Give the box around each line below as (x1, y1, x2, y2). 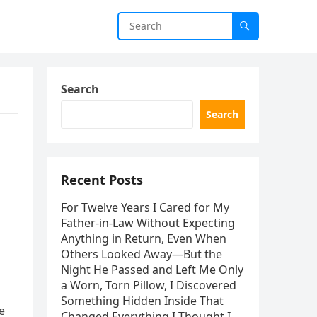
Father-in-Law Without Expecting (61, 215, 235, 231)
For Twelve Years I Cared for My (61, 200, 229, 215)
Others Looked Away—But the (61, 246, 222, 262)
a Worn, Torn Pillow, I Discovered (61, 277, 236, 293)
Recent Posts (61, 171, 143, 188)
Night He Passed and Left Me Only (61, 262, 243, 277)
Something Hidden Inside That (61, 293, 224, 309)
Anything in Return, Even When (61, 231, 226, 246)
